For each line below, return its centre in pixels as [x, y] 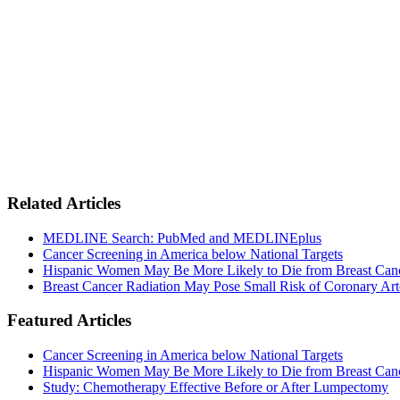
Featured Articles [69, 321]
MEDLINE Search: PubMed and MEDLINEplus [182, 237]
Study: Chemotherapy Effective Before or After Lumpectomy [216, 387]
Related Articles [64, 203]
